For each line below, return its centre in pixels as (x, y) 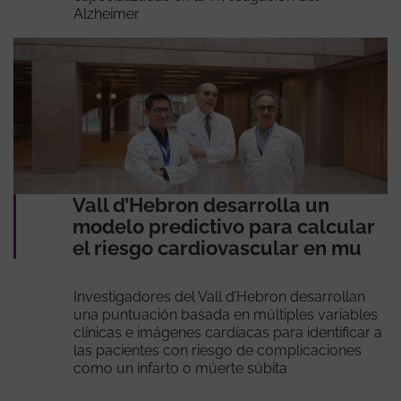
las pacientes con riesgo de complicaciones (217, 350)
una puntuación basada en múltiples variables (225, 314)
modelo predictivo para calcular (223, 226)
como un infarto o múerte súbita (180, 368)
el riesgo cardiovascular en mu (217, 247)
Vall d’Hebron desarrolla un (200, 205)
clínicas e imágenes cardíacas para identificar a (227, 332)
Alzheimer (106, 13)
